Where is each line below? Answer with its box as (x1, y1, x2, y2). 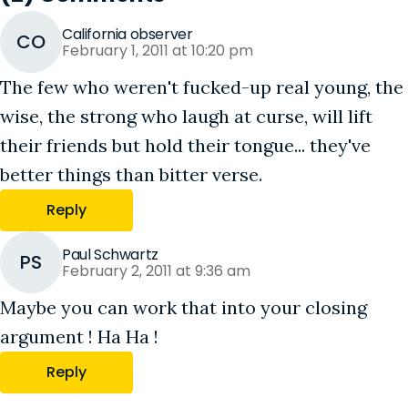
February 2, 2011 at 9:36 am (62, 260, 250, 281)
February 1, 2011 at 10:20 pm (62, 40, 253, 61)
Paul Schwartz (62, 244, 158, 265)
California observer (62, 24, 193, 45)
